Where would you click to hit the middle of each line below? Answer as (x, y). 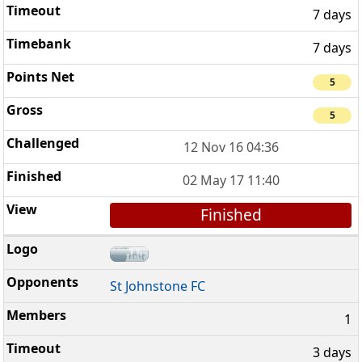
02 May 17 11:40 (231, 181)
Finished (231, 215)
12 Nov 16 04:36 (231, 147)
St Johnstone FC (158, 286)
